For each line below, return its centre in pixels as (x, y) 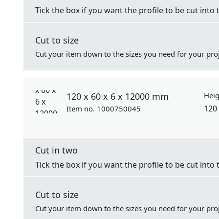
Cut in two (56, 150)
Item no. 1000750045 (104, 109)
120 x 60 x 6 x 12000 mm (118, 96)
